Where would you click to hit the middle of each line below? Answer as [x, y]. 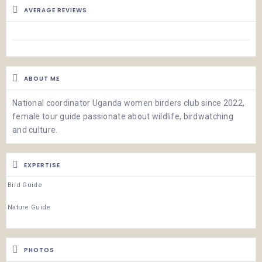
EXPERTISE [42, 165]
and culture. [35, 130]
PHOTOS [39, 250]
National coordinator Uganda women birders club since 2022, [129, 103]
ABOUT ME [42, 78]
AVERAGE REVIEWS [56, 10]
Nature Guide [29, 207]
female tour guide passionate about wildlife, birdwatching [123, 116]
